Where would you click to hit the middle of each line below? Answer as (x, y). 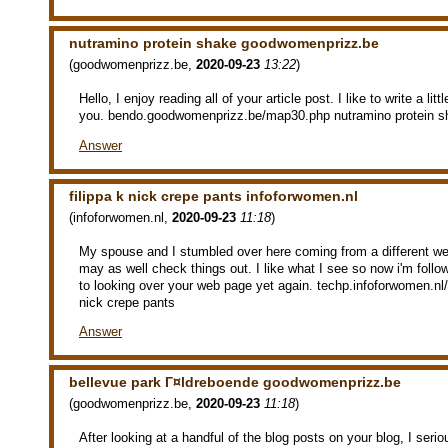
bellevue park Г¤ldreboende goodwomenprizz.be (235, 382)
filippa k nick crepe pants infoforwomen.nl (213, 195)
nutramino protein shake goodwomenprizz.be (224, 42)
